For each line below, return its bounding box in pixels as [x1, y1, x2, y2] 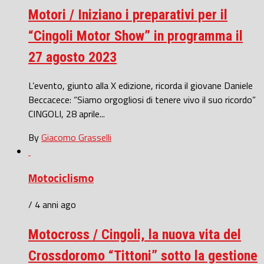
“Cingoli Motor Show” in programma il [28, 27, 243, 44]
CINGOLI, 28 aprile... [28, 107, 105, 121]
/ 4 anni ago [28, 197, 76, 212]
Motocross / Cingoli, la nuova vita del [28, 226, 241, 243]
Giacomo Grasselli [41, 130, 111, 145]
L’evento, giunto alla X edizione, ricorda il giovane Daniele [28, 78, 253, 93]
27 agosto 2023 [28, 48, 117, 65]
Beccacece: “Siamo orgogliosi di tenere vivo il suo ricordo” [28, 93, 256, 107]
